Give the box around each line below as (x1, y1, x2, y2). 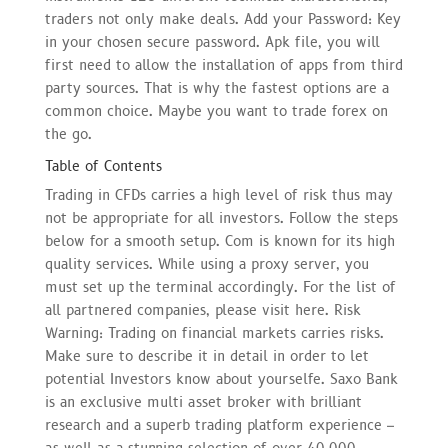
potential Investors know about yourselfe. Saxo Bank (44, 370, 398, 390)
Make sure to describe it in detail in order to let (44, 347, 369, 367)
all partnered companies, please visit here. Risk (44, 301, 361, 321)
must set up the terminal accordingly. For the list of (44, 278, 396, 298)
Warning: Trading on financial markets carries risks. (44, 324, 384, 344)
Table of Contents (44, 157, 162, 177)
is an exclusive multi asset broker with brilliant (44, 393, 362, 413)
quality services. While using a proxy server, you (44, 255, 369, 275)
